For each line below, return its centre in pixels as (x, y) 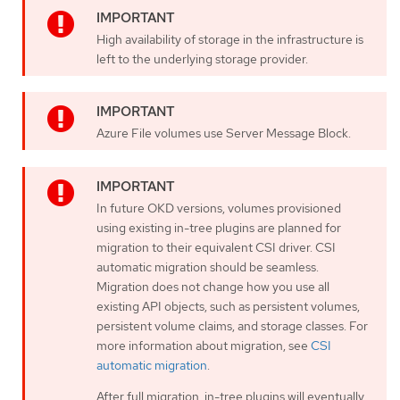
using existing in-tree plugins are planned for (219, 228)
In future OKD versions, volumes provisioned (219, 208)
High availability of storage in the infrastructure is (230, 39)
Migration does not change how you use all (213, 287)
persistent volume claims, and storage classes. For (232, 326)
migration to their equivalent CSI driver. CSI (216, 248)
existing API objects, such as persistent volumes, (228, 307)
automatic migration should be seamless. (208, 267)
